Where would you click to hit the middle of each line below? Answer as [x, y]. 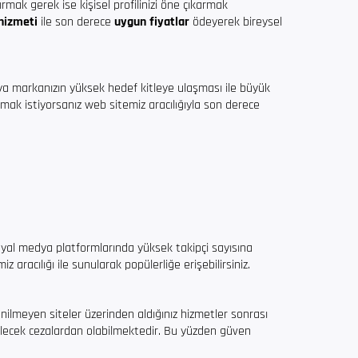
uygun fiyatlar [152, 22]
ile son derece [76, 22]
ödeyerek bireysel [236, 22]
